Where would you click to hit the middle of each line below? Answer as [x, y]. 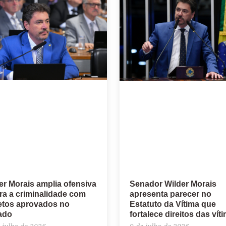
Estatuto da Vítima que [173, 204]
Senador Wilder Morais [173, 184]
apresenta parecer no [170, 194]
